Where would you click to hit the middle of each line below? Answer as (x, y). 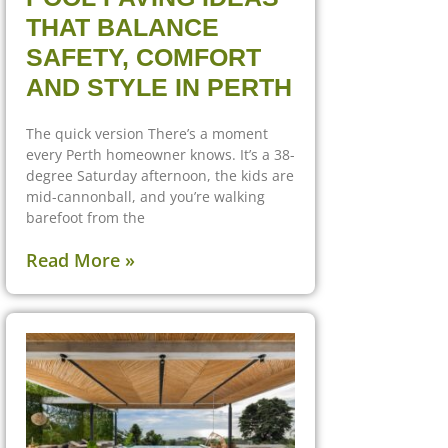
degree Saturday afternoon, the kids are (160, 175)
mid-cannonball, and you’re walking (145, 196)
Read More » (80, 259)
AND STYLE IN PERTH (159, 86)
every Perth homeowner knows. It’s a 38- (160, 154)
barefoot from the (85, 217)
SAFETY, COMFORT (143, 56)
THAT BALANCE (122, 26)
